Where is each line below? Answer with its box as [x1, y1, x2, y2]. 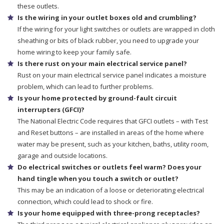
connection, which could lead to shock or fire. [17, 197, 153, 206]
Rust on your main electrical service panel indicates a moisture [17, 70, 206, 80]
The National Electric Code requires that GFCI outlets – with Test [17, 116, 208, 126]
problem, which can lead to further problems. [17, 82, 153, 91]
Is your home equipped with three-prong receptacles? [17, 208, 200, 218]
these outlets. [17, 1, 59, 11]
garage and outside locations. [17, 151, 107, 160]
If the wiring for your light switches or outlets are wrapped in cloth [17, 24, 215, 34]
